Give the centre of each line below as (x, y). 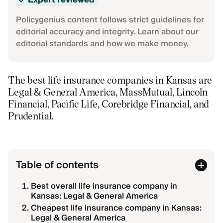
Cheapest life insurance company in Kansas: (116, 208)
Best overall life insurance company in (104, 186)
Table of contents (57, 165)
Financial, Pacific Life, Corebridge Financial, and (109, 104)
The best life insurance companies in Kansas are (110, 80)
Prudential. (31, 115)
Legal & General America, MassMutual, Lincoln (108, 92)
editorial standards (52, 44)
